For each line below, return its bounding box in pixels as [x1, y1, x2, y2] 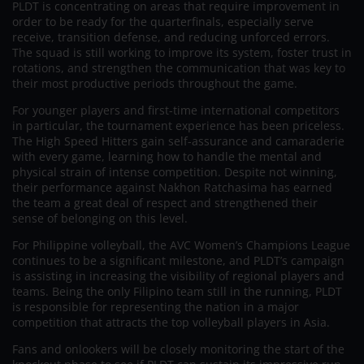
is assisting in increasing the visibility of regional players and [12, 268, 344, 284]
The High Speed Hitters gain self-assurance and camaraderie [12, 133, 344, 149]
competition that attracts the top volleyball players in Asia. [12, 314, 330, 331]
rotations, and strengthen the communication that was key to [12, 60, 345, 76]
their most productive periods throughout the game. [12, 76, 297, 92]
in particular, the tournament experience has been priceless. [12, 118, 344, 134]
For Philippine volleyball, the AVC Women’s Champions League [12, 237, 350, 253]
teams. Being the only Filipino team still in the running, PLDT [12, 284, 342, 300]
